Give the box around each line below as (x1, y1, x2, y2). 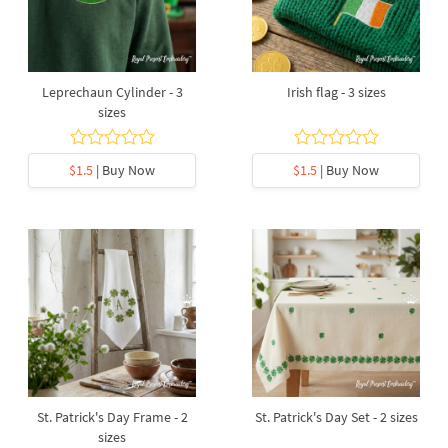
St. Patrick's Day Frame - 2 (36, 408, 188, 426)
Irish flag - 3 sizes (286, 83, 386, 101)
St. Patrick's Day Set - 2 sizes (254, 408, 418, 426)
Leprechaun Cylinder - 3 (41, 83, 183, 101)
